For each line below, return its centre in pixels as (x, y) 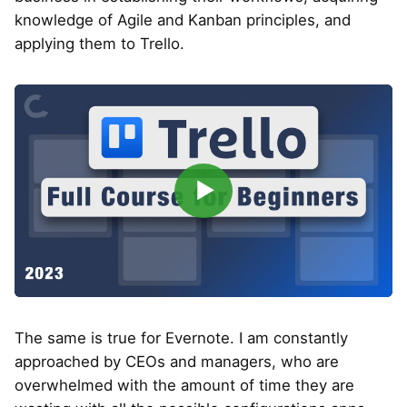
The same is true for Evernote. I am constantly (181, 338)
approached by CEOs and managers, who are (177, 361)
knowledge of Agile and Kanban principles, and (183, 20)
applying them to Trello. (99, 43)
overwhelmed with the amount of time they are (184, 385)
